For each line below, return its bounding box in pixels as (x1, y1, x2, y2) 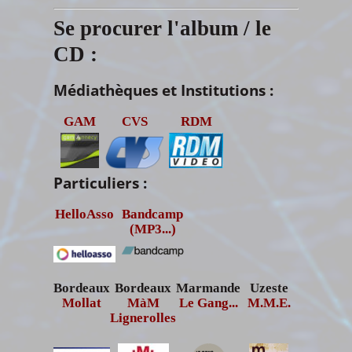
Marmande (176, 280, 240, 296)
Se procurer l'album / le (53, 16, 271, 41)
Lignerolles (110, 310, 176, 326)
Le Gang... (178, 295, 238, 311)
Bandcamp (122, 207, 183, 222)
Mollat (62, 295, 101, 311)
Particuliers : (53, 173, 151, 194)
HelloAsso (55, 207, 114, 222)
